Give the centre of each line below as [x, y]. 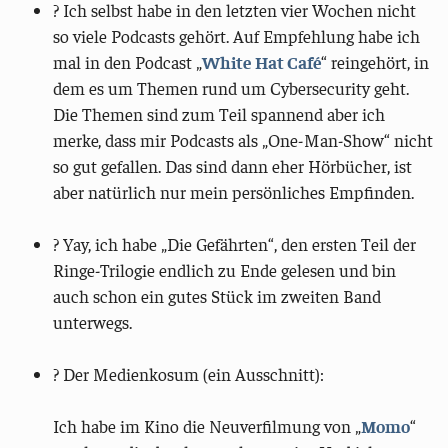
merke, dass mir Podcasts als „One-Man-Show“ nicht [243, 139]
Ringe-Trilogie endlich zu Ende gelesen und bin [225, 269]
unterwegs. [93, 321]
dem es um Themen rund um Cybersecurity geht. [231, 87]
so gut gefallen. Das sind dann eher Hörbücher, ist [233, 165]
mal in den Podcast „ [128, 61]
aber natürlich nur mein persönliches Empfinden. [234, 191]
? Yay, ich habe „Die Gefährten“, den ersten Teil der [235, 243]
